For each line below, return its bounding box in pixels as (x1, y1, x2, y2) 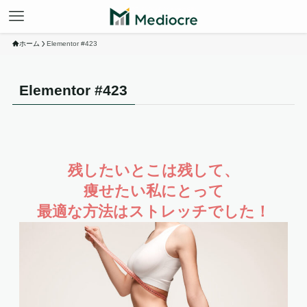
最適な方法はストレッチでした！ (37, 203, 270, 221)
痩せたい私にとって (83, 182, 224, 200)
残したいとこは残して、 (68, 162, 239, 180)
